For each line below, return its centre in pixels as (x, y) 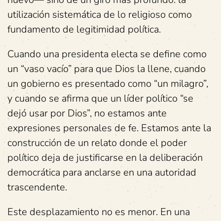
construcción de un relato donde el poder (97, 143)
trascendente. (37, 187)
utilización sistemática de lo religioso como (100, 15)
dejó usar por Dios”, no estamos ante (87, 113)
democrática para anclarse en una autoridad (102, 172)
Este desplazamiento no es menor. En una (99, 212)
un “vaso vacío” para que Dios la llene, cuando (107, 69)
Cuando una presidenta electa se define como (107, 54)
